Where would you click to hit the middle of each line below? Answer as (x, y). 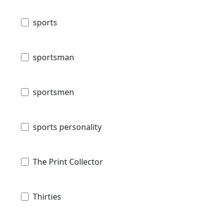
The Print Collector (68, 162)
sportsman (54, 57)
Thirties (47, 197)
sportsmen (54, 92)
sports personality (67, 127)
